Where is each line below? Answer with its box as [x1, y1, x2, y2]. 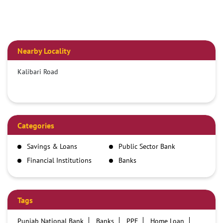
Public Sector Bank [118, 142, 175, 151]
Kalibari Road [17, 67, 58, 77]
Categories [17, 120, 54, 131]
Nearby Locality [17, 46, 71, 56]
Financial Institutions [27, 156, 92, 165]
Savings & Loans [27, 142, 77, 151]
